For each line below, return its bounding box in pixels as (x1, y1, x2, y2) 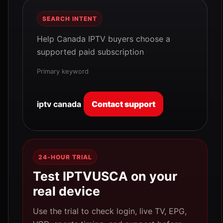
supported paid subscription (37, 47, 144, 57)
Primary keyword (37, 67, 89, 75)
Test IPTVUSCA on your (33, 169, 177, 184)
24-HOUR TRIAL (38, 153, 92, 161)
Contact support (92, 99, 155, 109)
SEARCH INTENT (42, 15, 97, 22)
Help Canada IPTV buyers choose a (37, 34, 170, 44)
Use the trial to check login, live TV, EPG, (33, 206, 187, 216)
